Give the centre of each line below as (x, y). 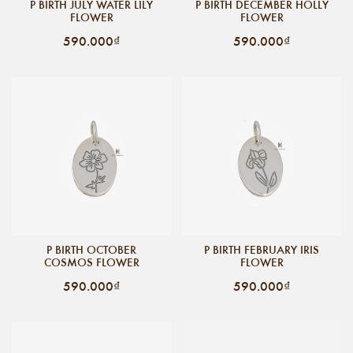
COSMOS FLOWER (91, 262)
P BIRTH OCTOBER (91, 249)
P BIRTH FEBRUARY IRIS (262, 249)
